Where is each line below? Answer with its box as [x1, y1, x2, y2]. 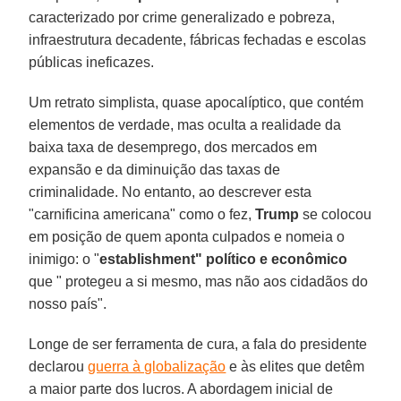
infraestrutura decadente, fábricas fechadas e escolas [29, 31, 367, 47]
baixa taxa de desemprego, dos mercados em [29, 139, 318, 155]
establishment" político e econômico [99, 251, 348, 267]
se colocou [299, 206, 372, 222]
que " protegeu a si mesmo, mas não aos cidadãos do [29, 273, 369, 289]
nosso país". [29, 295, 107, 311]
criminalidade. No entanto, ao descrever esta [29, 183, 312, 200]
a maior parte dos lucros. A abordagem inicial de [29, 380, 334, 397]
